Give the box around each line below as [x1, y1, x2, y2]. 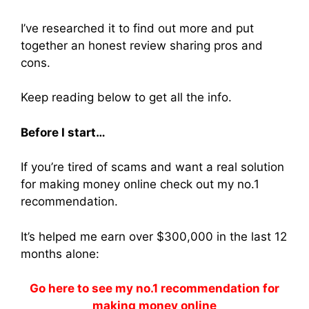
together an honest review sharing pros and [21, 38, 263, 52]
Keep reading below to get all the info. [21, 90, 232, 104]
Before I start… [21, 125, 106, 139]
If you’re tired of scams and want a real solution [21, 160, 284, 174]
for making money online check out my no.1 [21, 177, 259, 191]
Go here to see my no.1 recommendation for [30, 281, 279, 295]
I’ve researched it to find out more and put [21, 21, 254, 35]
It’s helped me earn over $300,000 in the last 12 [21, 229, 287, 243]
